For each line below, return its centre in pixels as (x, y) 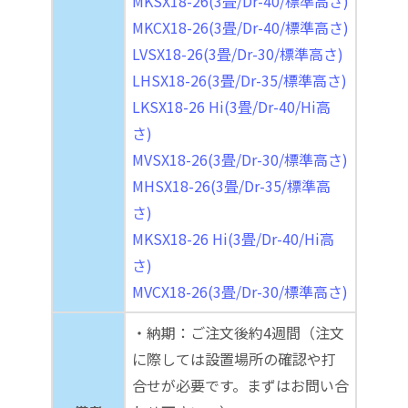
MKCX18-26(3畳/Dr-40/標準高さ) (240, 27)
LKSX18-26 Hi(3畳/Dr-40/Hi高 (231, 106)
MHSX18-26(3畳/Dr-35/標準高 (231, 185)
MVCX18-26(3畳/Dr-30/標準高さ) (240, 291)
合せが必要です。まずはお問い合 (240, 385)
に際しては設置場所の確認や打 (234, 358)
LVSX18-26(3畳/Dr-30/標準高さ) (238, 53)
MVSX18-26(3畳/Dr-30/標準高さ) (240, 159)
